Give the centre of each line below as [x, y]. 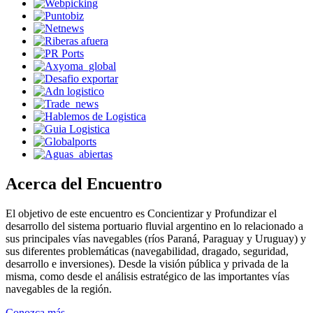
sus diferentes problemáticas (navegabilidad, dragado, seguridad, [147, 251]
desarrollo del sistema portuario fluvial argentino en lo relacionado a [154, 226]
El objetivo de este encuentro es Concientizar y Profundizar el [141, 213]
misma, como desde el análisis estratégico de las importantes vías [147, 276]
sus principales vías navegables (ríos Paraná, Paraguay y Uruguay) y [156, 238]
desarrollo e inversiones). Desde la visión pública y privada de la [147, 263]
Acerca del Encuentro [84, 183]
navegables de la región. [59, 289]
